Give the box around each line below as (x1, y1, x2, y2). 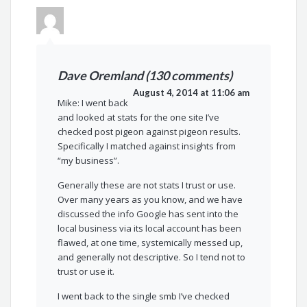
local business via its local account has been (58, 222, 242, 235)
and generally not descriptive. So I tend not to (58, 251, 246, 264)
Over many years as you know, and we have (58, 193, 243, 206)
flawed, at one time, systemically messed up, (58, 236, 243, 249)
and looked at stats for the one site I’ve (58, 111, 220, 124)
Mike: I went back (58, 97, 129, 110)
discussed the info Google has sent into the (58, 208, 239, 221)
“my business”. (58, 154, 120, 167)
